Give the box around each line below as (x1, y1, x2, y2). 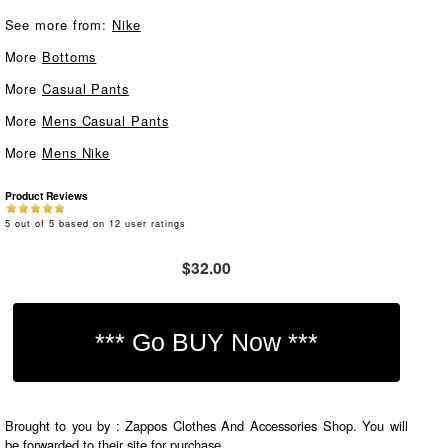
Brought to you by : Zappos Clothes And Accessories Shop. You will (4, 416, 408, 436)
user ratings (120, 216, 186, 230)
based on (54, 216, 109, 230)
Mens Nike (42, 143, 111, 162)
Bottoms (42, 47, 97, 66)
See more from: (4, 15, 113, 34)
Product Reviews (4, 188, 88, 203)
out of (10, 216, 49, 230)
